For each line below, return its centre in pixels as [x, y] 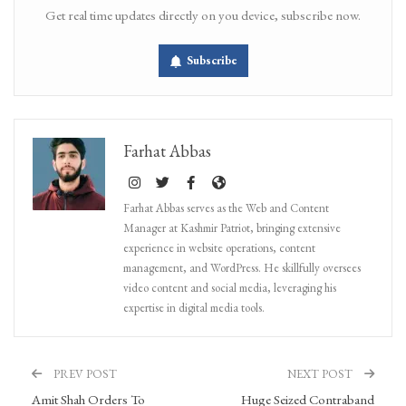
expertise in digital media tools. [194, 307]
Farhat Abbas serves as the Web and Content [226, 208]
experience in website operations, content [219, 247]
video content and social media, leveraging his [230, 287]
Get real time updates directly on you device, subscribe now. [203, 14]
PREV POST [84, 373]
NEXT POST [321, 373]
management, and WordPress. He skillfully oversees [242, 267]
